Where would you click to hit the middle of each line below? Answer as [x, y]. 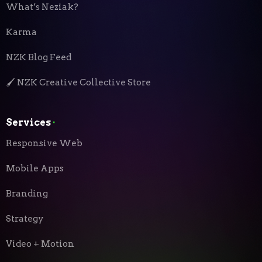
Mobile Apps [35, 169]
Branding [27, 194]
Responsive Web [44, 144]
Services [28, 123]
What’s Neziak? [42, 7]
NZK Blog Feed [39, 57]
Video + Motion [40, 244]
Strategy [25, 219]
